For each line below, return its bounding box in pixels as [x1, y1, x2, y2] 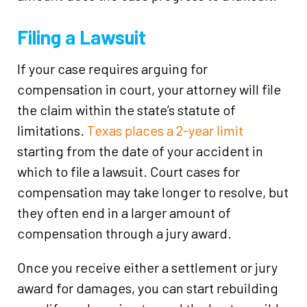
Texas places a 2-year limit [87, 122, 243, 138]
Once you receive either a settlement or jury [17, 259, 278, 275]
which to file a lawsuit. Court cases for [17, 163, 240, 180]
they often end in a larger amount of [17, 204, 231, 221]
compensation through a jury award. [17, 225, 232, 241]
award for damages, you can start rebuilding [17, 280, 278, 296]
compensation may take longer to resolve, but [17, 184, 288, 200]
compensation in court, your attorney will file [17, 81, 281, 97]
